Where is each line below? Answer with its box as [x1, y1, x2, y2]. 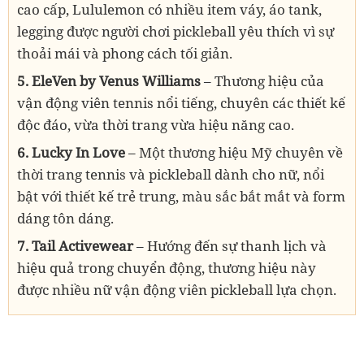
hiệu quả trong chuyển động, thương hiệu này [17, 258, 316, 278]
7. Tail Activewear [17, 236, 136, 256]
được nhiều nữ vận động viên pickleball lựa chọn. [17, 280, 336, 300]
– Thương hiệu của [204, 71, 324, 91]
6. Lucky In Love [17, 143, 128, 162]
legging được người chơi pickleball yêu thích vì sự [17, 22, 334, 41]
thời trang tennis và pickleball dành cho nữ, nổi [17, 165, 324, 184]
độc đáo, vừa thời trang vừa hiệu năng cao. [17, 115, 294, 135]
